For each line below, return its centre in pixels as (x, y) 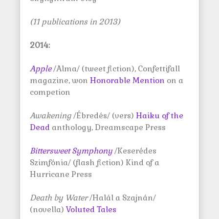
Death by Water (60, 198)
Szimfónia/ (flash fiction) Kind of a (95, 163)
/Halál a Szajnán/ (123, 198)
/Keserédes (134, 151)
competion (50, 92)
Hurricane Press (61, 174)
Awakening (51, 116)
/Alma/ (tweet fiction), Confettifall (116, 69)
